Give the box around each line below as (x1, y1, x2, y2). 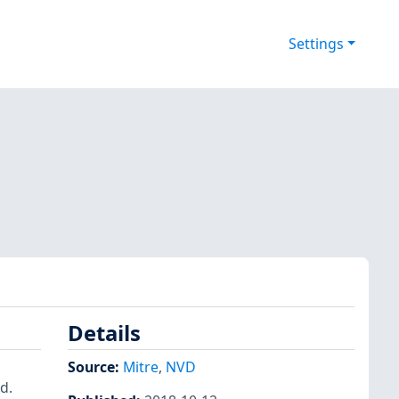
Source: (68, 356, 123, 377)
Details (68, 319, 141, 348)
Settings (288, 34, 344, 54)
